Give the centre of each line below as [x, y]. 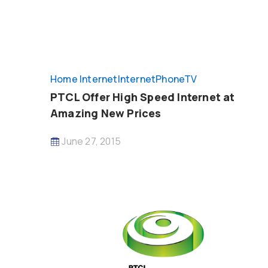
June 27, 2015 [91, 141]
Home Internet [84, 79]
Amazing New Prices [106, 113]
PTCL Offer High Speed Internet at [143, 97]
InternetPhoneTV [157, 79]
